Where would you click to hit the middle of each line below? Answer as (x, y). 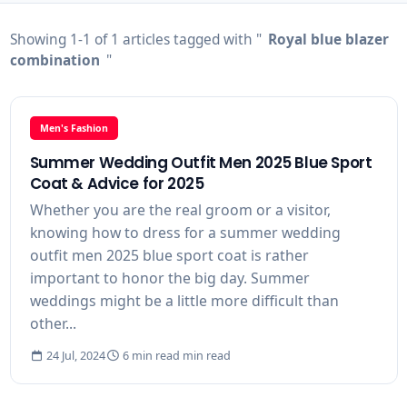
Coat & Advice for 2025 (117, 184)
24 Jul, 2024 (75, 356)
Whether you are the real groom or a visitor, (180, 210)
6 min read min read (175, 356)
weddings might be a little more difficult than (184, 301)
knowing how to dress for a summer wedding (185, 233)
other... (53, 324)
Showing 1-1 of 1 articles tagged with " (135, 40)
